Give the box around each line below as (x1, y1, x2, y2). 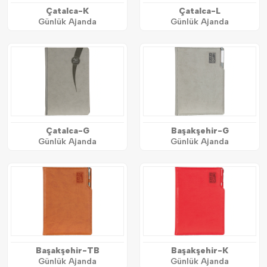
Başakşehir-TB (35, 245, 100, 256)
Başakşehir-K (171, 245, 228, 256)
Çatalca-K (46, 5, 89, 16)
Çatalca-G (45, 125, 89, 136)
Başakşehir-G (170, 125, 229, 136)
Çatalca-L (179, 5, 221, 16)
